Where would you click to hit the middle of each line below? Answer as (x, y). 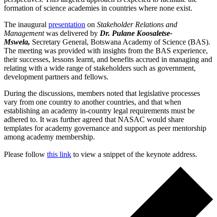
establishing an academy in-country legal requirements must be (99, 111)
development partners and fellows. (58, 77)
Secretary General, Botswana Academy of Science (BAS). (120, 42)
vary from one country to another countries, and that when (93, 102)
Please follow (25, 155)
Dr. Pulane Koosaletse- (136, 33)
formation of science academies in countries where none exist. (100, 8)
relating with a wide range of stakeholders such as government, (100, 68)
